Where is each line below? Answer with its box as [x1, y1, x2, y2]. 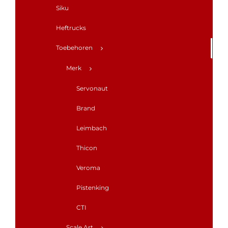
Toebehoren [56, 44, 93, 52]
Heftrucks [56, 24, 86, 32]
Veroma [76, 164, 100, 172]
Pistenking [76, 184, 109, 192]
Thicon [76, 144, 97, 152]
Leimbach [76, 124, 107, 132]
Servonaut [76, 84, 108, 93]
